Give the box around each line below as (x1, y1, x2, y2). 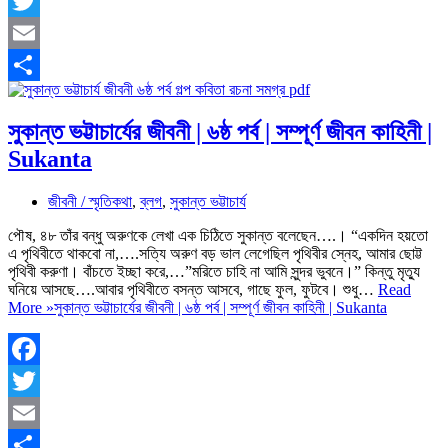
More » (8, 298, 54, 316)
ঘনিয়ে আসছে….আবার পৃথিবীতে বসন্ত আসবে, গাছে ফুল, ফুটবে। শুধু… (8, 280, 378, 298)
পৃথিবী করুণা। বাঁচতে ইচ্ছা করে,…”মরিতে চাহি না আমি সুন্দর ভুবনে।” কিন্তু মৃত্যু (8, 262, 420, 280)
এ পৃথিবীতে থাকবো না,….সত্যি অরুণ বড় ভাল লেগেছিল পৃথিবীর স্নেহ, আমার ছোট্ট (8, 244, 422, 262)
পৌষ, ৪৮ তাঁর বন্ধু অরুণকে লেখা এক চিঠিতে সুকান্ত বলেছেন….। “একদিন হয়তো (8, 226, 428, 244)
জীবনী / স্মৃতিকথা (48, 192, 132, 210)
